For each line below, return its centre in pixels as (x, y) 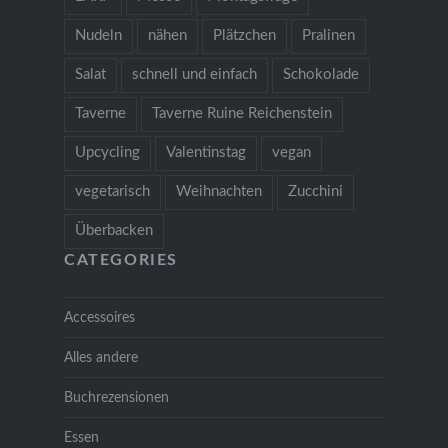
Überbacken (113, 230)
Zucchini (315, 191)
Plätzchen (244, 35)
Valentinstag (205, 152)
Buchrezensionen (116, 397)
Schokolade (320, 74)
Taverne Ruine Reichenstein (241, 113)
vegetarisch (112, 191)
